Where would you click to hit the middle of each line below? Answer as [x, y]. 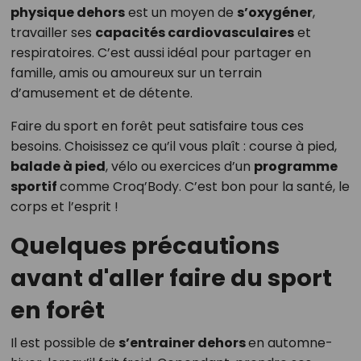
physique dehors [67, 13]
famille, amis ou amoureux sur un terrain [136, 73]
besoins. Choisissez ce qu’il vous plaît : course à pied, [173, 147]
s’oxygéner [274, 13]
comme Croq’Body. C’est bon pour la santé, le [204, 187]
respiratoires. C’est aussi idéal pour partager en [160, 53]
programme [295, 167]
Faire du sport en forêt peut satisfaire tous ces [157, 127]
